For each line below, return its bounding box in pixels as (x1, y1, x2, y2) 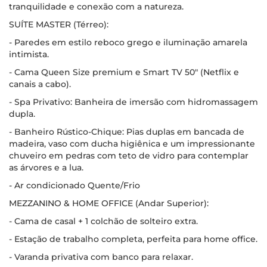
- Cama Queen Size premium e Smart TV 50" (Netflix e (9, 67, 239, 77)
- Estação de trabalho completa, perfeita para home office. (9, 234, 257, 244)
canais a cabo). (9, 79, 71, 89)
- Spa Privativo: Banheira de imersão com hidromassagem (9, 97, 258, 107)
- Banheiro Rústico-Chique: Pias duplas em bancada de (9, 126, 244, 137)
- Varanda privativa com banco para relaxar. (9, 252, 193, 262)
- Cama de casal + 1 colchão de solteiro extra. (9, 216, 198, 226)
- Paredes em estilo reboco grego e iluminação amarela (9, 37, 247, 48)
